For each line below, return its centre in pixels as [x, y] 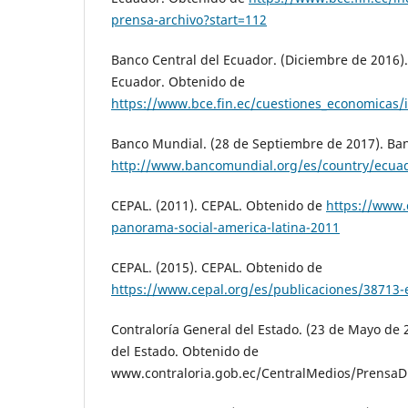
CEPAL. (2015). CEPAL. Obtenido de [217, 267]
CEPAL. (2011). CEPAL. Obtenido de [219, 205]
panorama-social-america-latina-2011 [225, 227]
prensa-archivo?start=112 [189, 19]
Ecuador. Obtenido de [178, 81]
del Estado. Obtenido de [185, 352]
